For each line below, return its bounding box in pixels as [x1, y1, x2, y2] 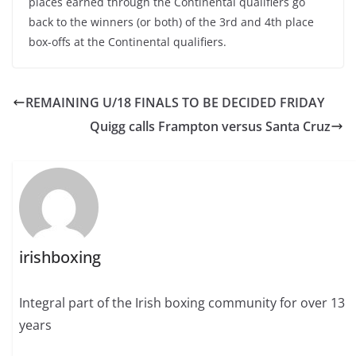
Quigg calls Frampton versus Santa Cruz [90, 118, 331, 135]
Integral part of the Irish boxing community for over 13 [19, 294, 346, 312]
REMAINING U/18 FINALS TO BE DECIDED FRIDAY [25, 94, 324, 111]
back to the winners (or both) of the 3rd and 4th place [29, 14, 314, 29]
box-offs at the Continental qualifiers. [29, 34, 226, 49]
